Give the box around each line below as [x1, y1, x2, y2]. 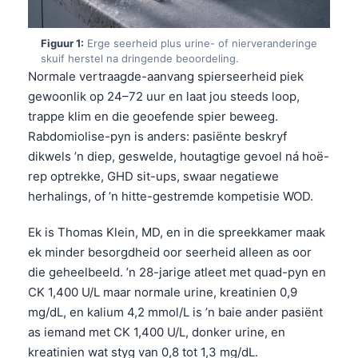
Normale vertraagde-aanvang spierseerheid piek [28, 68, 304, 84]
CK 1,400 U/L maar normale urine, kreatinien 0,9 [28, 284, 297, 300]
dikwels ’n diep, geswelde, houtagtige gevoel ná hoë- [28, 148, 329, 164]
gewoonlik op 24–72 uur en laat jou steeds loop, [28, 88, 300, 104]
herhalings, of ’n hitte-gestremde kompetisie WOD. [28, 188, 313, 204]
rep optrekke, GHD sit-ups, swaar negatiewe [28, 168, 279, 184]
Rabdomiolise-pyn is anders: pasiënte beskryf [28, 128, 287, 144]
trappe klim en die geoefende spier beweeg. [28, 108, 278, 124]
